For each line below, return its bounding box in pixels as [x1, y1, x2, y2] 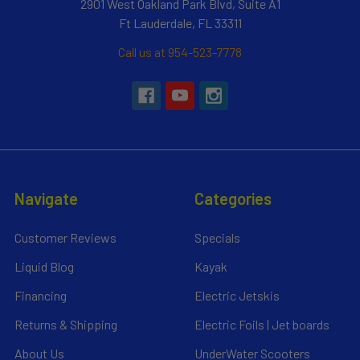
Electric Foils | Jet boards [194, 316, 329, 332]
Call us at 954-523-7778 [118, 43, 242, 59]
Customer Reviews [14, 229, 117, 245]
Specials [194, 229, 240, 245]
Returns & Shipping [14, 316, 117, 332]
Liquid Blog [14, 258, 74, 274]
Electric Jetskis [194, 287, 280, 303]
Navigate [14, 188, 78, 208]
